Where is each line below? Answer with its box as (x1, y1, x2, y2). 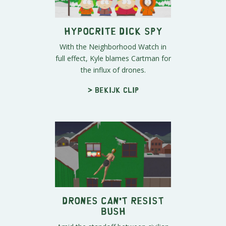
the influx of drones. (80, 65, 146, 75)
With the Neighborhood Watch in (60, 42, 166, 52)
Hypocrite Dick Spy (64, 28, 162, 33)
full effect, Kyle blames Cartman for (55, 53, 171, 64)
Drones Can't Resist (62, 197, 164, 202)
